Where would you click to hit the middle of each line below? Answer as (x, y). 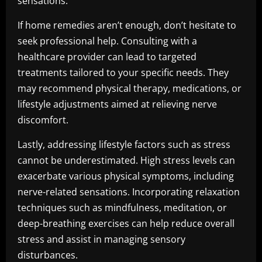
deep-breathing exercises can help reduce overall (126, 223)
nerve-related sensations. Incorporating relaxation (129, 192)
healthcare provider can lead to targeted (107, 57)
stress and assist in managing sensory (101, 239)
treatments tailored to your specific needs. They (123, 73)
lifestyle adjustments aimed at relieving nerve (117, 104)
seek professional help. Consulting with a (107, 41)
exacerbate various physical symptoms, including (126, 176)
